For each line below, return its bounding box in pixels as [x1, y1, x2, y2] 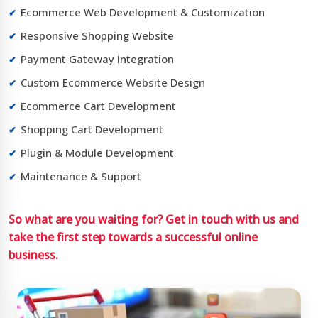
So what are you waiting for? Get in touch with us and [9, 212, 299, 228]
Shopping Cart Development [21, 122, 163, 137]
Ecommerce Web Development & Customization [21, 5, 265, 20]
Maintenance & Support [21, 169, 141, 184]
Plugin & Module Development [21, 146, 174, 160]
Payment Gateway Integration [21, 52, 174, 67]
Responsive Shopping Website [21, 28, 174, 43]
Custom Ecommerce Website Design [21, 75, 205, 90]
